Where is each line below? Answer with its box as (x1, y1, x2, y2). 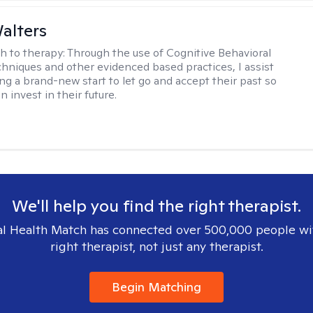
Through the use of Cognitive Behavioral (67, 45, 272, 60)
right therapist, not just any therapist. (50, 238, 263, 254)
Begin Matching (112, 279, 201, 295)
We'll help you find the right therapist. (12, 195, 301, 217)
